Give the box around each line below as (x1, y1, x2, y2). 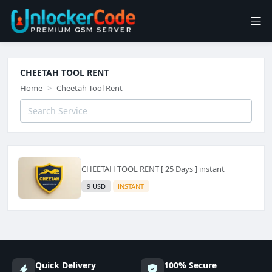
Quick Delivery (35, 259, 96, 271)
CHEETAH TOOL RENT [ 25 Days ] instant (81, 163, 225, 175)
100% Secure (164, 259, 217, 271)
